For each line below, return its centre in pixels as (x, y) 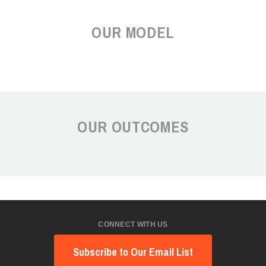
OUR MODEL (133, 33)
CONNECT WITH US (133, 225)
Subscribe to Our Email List (133, 252)
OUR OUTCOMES (133, 127)
